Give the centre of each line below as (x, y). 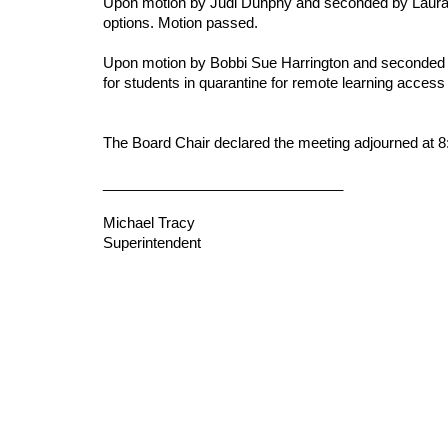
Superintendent (151, 243)
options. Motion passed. (180, 23)
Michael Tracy (148, 223)
